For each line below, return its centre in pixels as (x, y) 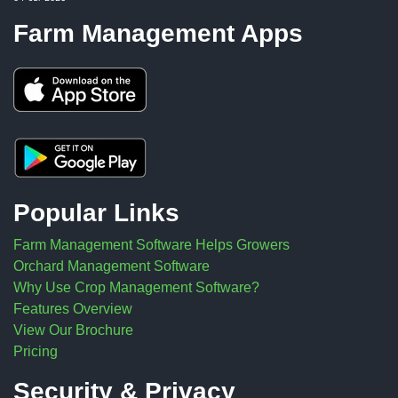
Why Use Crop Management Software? (136, 288)
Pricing (36, 352)
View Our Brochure (73, 330)
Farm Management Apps (158, 34)
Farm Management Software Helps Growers (151, 245)
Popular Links (96, 213)
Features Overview (73, 309)
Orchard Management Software (111, 267)
